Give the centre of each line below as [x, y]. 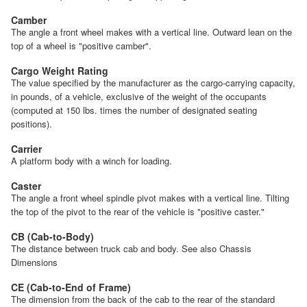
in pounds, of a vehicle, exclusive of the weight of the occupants [139, 96]
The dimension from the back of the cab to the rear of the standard [143, 299]
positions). [32, 123]
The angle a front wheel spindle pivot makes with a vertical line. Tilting [150, 197]
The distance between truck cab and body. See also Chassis [131, 248]
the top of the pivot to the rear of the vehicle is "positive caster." [138, 211]
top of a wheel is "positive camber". [81, 45]
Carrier [26, 148]
